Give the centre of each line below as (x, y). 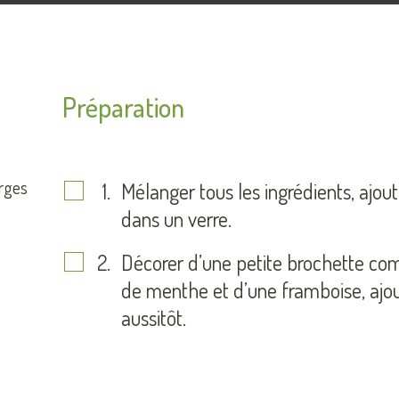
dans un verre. (176, 219)
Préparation (123, 107)
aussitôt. (156, 318)
